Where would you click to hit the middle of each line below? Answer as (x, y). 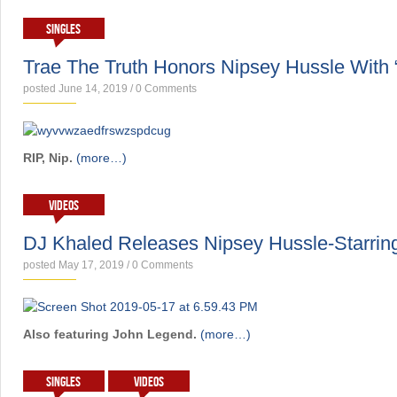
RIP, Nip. (48, 158)
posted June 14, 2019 (75, 89)
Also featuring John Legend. (110, 334)
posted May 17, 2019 (74, 265)
